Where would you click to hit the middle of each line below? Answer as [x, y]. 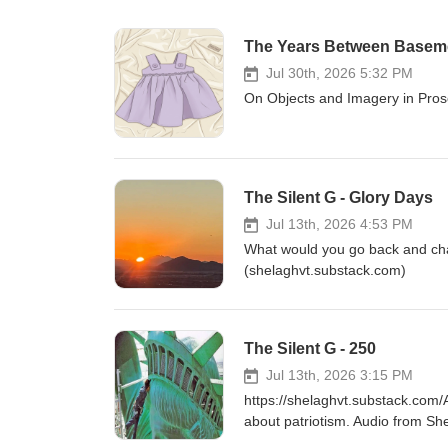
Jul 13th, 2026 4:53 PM [339, 224]
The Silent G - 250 [310, 348]
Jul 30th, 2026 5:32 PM [339, 73]
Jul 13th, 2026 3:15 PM [339, 375]
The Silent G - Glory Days [338, 197]
